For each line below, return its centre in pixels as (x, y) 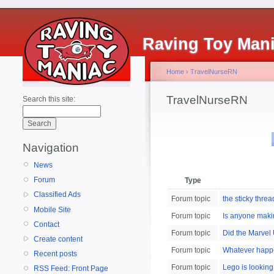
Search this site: (49, 99)
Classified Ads (57, 195)
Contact (46, 224)
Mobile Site (52, 209)
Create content (58, 239)
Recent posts (55, 254)
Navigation (51, 148)
